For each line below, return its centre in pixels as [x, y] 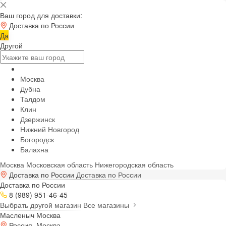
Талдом [33, 99]
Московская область [60, 164]
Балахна [34, 149]
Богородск [37, 139]
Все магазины [107, 205]
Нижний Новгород [50, 129]
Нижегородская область [134, 164]
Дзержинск [38, 119]
